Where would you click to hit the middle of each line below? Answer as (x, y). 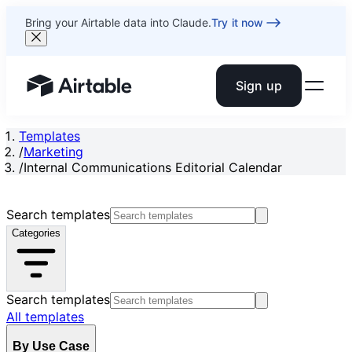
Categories (36, 233)
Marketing (53, 152)
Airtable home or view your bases (126, 93)
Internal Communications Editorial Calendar (153, 167)
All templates (45, 317)
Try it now (238, 22)
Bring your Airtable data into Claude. (118, 22)
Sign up (258, 86)
